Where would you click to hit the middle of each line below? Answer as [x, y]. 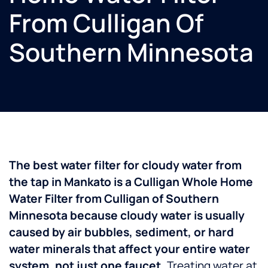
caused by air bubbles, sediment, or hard [121, 232]
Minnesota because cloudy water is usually [127, 216]
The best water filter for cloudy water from [125, 165]
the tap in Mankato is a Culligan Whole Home [131, 182]
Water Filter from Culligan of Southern [114, 199]
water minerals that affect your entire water [130, 249]
